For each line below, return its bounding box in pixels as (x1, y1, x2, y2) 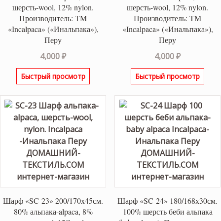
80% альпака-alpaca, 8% (13, 206, 93, 217)
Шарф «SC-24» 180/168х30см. (117, 195, 218, 206)
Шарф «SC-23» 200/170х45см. (3, 195, 104, 206)
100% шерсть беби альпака (122, 206, 213, 217)
